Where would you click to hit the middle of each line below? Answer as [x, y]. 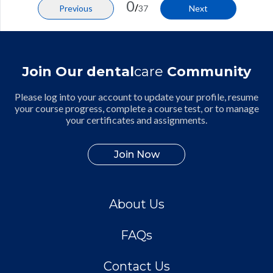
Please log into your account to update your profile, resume [136, 97]
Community [207, 72]
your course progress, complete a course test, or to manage [136, 108]
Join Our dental [78, 72]
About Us [136, 204]
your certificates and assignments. [136, 120]
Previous [76, 8]
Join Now [136, 154]
